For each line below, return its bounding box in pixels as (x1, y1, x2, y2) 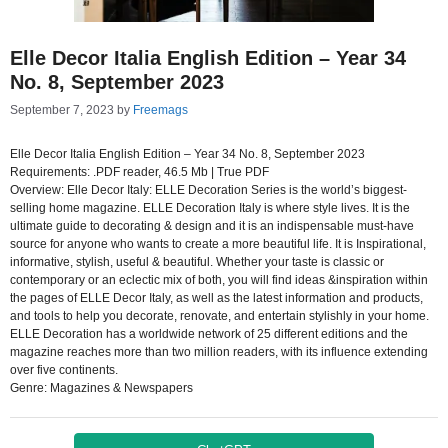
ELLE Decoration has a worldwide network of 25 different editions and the (10, 327, 408, 341)
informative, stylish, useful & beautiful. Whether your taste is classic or (10, 255, 384, 269)
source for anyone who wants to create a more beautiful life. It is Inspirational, (10, 237, 426, 251)
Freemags (133, 103, 188, 117)
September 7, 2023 (10, 103, 114, 117)
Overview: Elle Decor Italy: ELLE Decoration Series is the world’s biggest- (10, 183, 407, 197)
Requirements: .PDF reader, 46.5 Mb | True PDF (10, 165, 269, 179)
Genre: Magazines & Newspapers (10, 381, 193, 395)
